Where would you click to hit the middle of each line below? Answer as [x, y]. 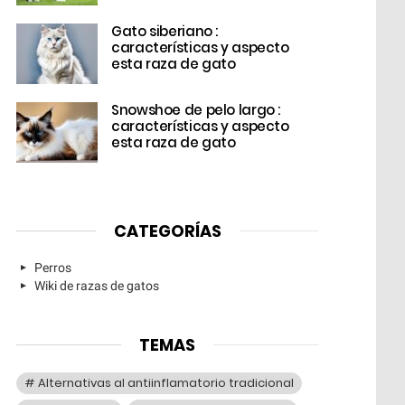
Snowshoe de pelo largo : [196, 109]
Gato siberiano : [165, 31]
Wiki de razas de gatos [97, 285]
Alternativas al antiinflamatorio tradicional [166, 382]
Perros [53, 267]
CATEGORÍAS [167, 231]
